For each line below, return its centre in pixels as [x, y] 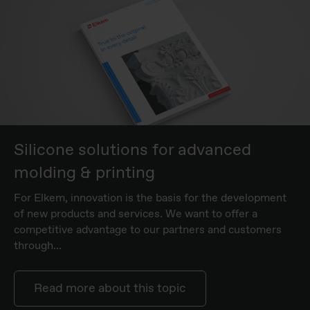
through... [38, 246]
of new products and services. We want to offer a [136, 214]
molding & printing [84, 173]
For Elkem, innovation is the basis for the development [150, 198]
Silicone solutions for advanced [133, 150]
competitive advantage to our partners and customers [148, 230]
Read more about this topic [110, 288]
